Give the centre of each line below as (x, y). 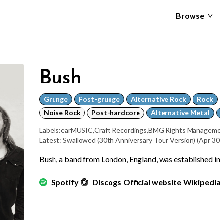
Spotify (65, 182)
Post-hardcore (116, 113)
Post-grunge (99, 99)
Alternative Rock (158, 99)
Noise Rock (62, 113)
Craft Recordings (121, 130)
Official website (152, 182)
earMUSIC (77, 130)
